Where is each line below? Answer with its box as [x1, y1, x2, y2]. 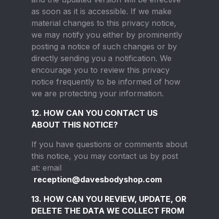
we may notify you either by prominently [31, 30, 182, 40]
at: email [31, 163, 62, 173]
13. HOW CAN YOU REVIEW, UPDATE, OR [31, 194, 186, 204]
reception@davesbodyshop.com [34, 175, 162, 184]
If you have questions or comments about [31, 139, 187, 149]
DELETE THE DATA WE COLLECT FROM [31, 206, 184, 216]
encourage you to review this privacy [31, 65, 170, 75]
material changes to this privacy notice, [31, 18, 176, 28]
